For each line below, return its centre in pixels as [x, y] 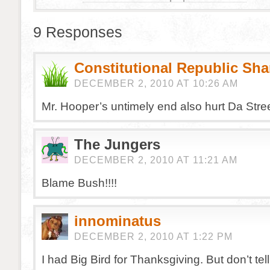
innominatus [118, 221]
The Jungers [117, 144]
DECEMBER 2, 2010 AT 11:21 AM [156, 160]
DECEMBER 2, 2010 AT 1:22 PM [153, 237]
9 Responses [78, 32]
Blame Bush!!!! [79, 183]
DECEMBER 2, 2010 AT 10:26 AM [156, 83]
